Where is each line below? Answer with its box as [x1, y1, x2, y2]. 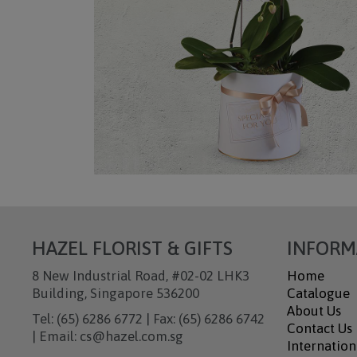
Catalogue [286, 285, 350, 301]
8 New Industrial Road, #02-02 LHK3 [31, 268, 249, 284]
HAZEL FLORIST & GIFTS [31, 237, 233, 259]
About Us [286, 303, 341, 319]
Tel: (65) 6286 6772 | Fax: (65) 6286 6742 [31, 311, 265, 327]
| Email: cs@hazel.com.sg [31, 328, 183, 344]
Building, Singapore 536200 [31, 285, 199, 301]
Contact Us [286, 320, 352, 336]
